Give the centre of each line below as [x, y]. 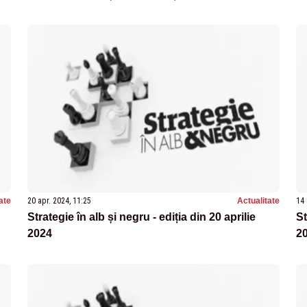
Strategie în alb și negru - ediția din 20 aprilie [142, 217]
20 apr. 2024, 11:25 [59, 201]
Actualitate [258, 201]
